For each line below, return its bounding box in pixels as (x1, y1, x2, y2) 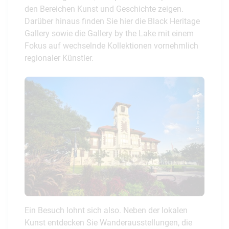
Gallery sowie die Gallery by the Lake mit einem (25, 28, 194, 38)
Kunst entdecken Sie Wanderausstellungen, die (25, 218, 192, 228)
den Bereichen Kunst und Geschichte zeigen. (25, 4, 184, 14)
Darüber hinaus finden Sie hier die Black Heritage (25, 16, 200, 26)
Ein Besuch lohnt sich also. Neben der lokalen (25, 205, 188, 216)
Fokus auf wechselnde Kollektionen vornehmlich (25, 40, 198, 51)
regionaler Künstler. (25, 53, 94, 63)
